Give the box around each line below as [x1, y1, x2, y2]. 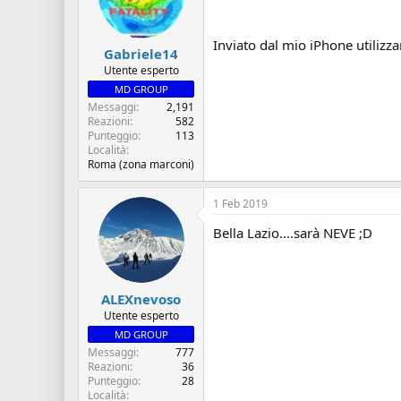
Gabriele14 [104, 45, 178, 63]
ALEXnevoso [101, 289, 181, 308]
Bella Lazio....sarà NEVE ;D [213, 224, 372, 242]
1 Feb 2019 [213, 196, 268, 211]
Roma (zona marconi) [88, 157, 194, 172]
